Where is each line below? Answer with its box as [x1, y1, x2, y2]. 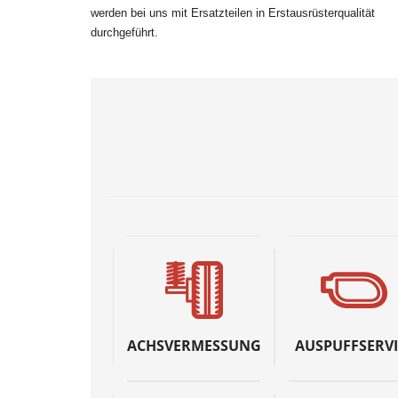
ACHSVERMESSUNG [127, 335, 261, 355]
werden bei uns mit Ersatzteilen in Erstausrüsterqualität [91, 6, 375, 20]
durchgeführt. [91, 26, 158, 39]
